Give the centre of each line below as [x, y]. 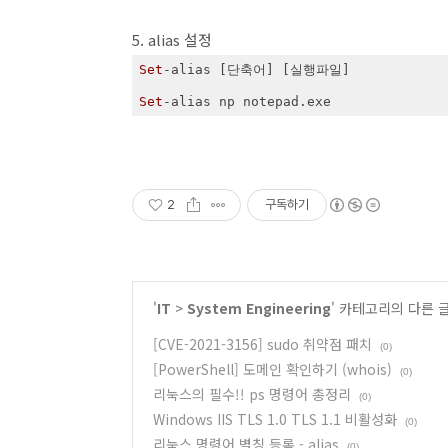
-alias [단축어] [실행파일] [256, 69]
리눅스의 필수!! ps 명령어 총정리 [252, 394]
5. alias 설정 [172, 39]
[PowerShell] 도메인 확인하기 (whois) [272, 369]
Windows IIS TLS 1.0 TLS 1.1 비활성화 [275, 419]
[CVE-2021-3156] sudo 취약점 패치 [262, 344]
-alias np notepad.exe [246, 101]
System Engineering [259, 308]
